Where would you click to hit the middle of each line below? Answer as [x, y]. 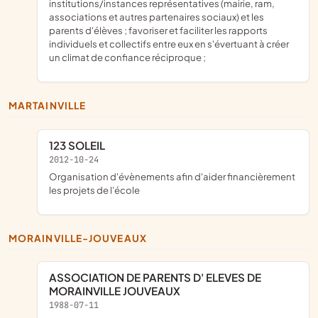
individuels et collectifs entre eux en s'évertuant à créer [169, 44]
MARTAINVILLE [52, 106]
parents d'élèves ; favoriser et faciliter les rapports [158, 31]
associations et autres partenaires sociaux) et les [157, 17]
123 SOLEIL [79, 145]
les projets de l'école [94, 190]
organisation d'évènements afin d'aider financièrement [53, 176]
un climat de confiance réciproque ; [127, 57]
